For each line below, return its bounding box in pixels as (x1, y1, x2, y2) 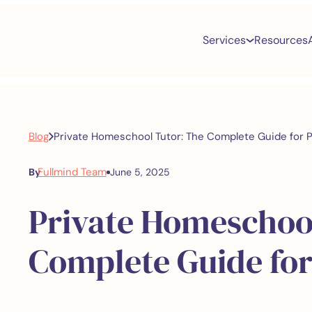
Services (203, 33, 246, 47)
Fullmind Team (37, 165, 107, 179)
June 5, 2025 (109, 166, 170, 178)
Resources (254, 33, 308, 47)
